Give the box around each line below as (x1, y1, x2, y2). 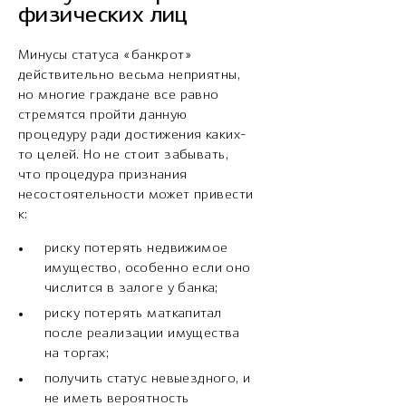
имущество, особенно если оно (44, 262, 251, 275)
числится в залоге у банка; (44, 282, 218, 295)
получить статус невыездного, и (44, 372, 251, 386)
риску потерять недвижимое (44, 242, 228, 256)
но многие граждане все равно (18, 89, 219, 102)
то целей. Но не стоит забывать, (18, 149, 229, 162)
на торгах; (44, 347, 110, 361)
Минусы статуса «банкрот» (18, 49, 193, 63)
